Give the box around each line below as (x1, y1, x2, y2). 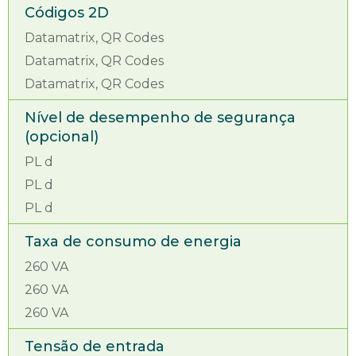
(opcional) (25, 128, 99, 145)
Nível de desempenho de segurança (25, 109, 296, 126)
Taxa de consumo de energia (25, 233, 242, 250)
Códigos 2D (25, 4, 109, 21)
